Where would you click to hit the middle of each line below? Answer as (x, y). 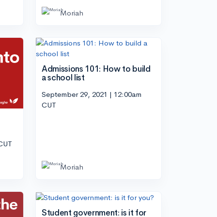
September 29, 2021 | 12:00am (92, 94)
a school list (63, 78)
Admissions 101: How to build (96, 69)
